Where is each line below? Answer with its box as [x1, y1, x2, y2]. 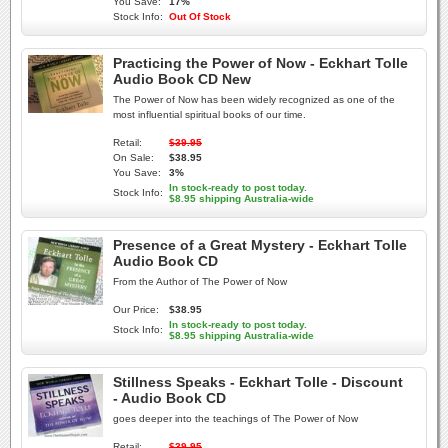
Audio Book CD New [113, 71, 251, 87]
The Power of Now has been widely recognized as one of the [113, 94, 395, 105]
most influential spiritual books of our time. [113, 109, 306, 120]
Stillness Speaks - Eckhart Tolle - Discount [113, 374, 403, 390]
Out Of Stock [169, 11, 231, 22]
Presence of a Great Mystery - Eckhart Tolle [113, 237, 407, 253]
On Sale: [113, 152, 154, 163]
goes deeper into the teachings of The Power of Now [113, 413, 358, 424]
